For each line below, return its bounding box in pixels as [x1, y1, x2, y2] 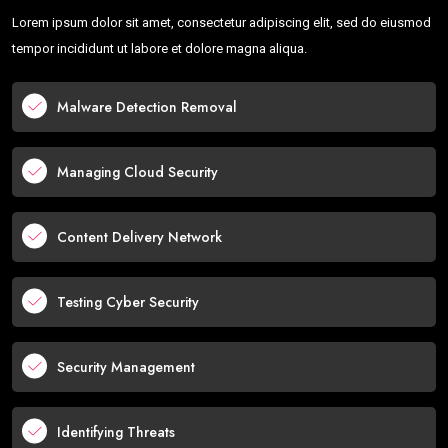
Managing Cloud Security [57, 162, 218, 183]
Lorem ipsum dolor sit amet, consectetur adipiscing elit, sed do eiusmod [12, 15, 431, 31]
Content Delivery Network [57, 227, 222, 248]
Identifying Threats [57, 422, 175, 443]
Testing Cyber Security [57, 292, 199, 313]
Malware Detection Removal [57, 97, 237, 118]
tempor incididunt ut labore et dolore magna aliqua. [12, 41, 307, 57]
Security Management [57, 357, 195, 378]
